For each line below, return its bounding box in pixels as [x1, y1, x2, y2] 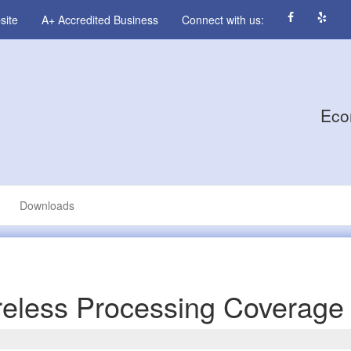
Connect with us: [182, 12, 264, 27]
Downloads [20, 197, 74, 213]
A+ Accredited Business [42, 12, 158, 27]
